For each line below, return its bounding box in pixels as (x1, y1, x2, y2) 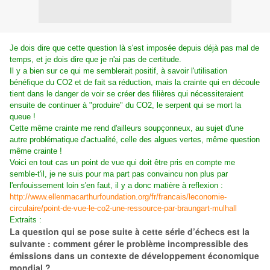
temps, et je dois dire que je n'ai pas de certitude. (10, 55, 181, 64)
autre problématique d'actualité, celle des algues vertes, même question (10, 135, 260, 144)
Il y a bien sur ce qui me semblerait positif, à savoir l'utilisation (10, 66, 227, 75)
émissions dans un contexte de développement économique (10, 250, 259, 262)
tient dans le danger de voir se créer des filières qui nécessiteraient (10, 89, 243, 98)
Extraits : (10, 215, 42, 224)
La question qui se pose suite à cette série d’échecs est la (10, 225, 250, 237)
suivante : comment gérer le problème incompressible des (10, 237, 248, 250)
